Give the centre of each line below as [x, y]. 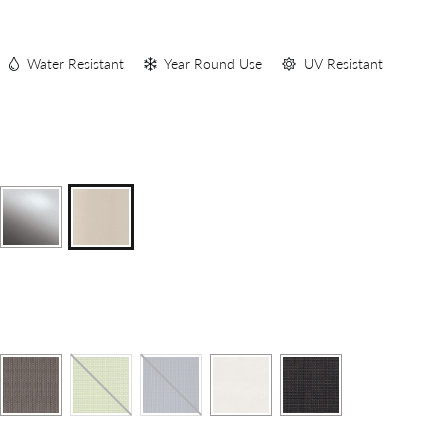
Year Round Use [213, 63]
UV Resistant [343, 63]
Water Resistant [75, 63]
